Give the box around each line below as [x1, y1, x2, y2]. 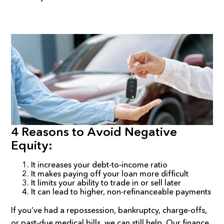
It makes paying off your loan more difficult [31, 168, 189, 178]
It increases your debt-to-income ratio [31, 159, 168, 169]
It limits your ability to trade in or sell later [31, 177, 181, 187]
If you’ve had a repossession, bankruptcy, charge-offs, [11, 204, 207, 215]
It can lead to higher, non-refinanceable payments [31, 186, 211, 196]
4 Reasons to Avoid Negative [11, 124, 177, 139]
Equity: [11, 137, 53, 152]
